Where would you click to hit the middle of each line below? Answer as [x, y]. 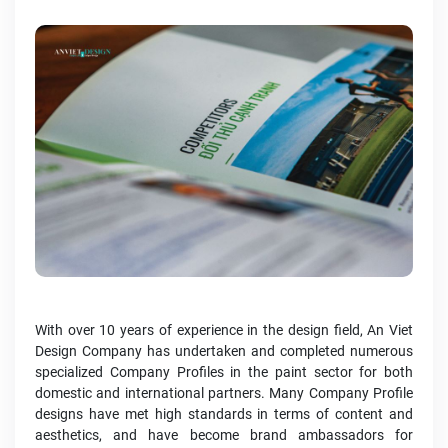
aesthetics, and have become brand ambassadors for [224, 435]
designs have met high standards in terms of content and [224, 414]
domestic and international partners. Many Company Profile [224, 393]
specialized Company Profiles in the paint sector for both [224, 372]
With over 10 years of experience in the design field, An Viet [224, 330]
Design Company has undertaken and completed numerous [224, 351]
